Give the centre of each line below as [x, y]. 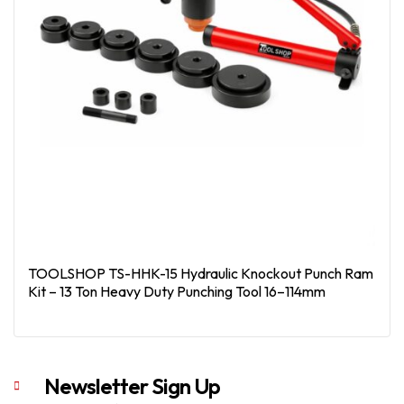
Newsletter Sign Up [132, 386]
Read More [209, 347]
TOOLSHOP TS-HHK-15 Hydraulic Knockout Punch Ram [201, 274]
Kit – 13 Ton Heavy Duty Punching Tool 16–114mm [177, 292]
